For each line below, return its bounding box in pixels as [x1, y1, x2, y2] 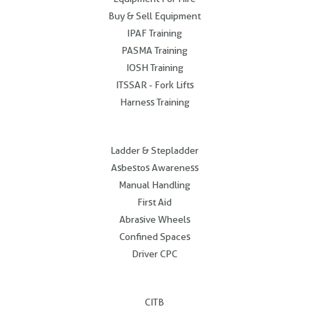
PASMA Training [121, 44, 188, 56]
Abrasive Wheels [119, 213, 190, 225]
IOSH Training [126, 61, 183, 73]
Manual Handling [119, 179, 190, 190]
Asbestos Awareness [110, 161, 199, 173]
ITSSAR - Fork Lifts [115, 79, 194, 90]
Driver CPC [132, 248, 177, 259]
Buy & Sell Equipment [108, 10, 201, 21]
